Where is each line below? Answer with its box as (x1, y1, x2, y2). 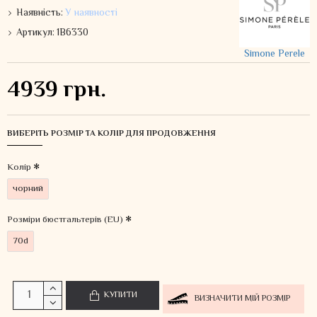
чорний (13, 181, 43, 196)
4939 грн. (7, 73, 106, 108)
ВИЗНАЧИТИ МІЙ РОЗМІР (195, 292, 291, 306)
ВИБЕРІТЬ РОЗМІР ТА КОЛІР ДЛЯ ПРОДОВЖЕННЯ (7, 127, 216, 141)
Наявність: (16, 5, 63, 21)
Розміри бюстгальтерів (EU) (7, 213, 123, 227)
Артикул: (16, 25, 54, 41)
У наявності (65, 5, 117, 21)
